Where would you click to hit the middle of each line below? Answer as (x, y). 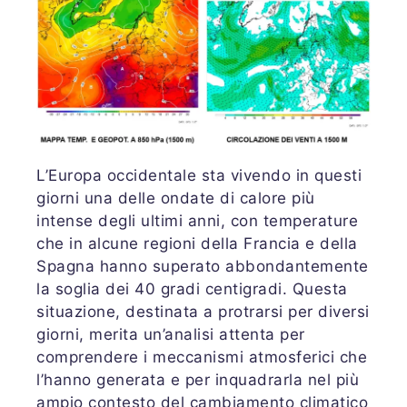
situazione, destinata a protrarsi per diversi (203, 312)
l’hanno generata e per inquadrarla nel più (198, 380)
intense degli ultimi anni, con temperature (197, 221)
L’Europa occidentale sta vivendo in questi (199, 175)
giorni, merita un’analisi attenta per (171, 334)
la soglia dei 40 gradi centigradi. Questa (192, 289)
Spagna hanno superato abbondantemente (203, 266)
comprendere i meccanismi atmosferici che (202, 357)
